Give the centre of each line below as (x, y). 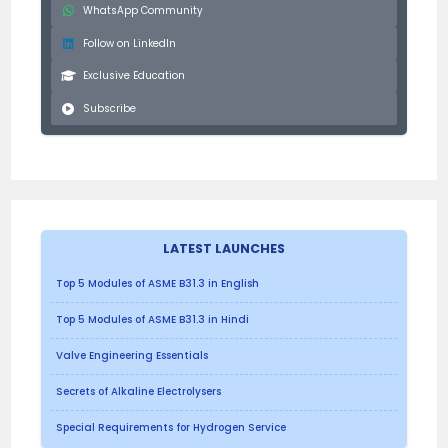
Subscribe (110, 108)
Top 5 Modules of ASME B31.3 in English (158, 284)
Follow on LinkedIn (130, 43)
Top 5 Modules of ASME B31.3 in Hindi (153, 320)
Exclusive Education (134, 76)
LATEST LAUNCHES (224, 248)
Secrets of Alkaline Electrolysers (139, 392)
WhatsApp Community (143, 11)
